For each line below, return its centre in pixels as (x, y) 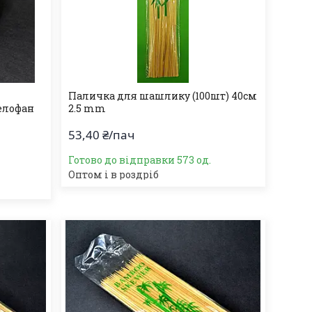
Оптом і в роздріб (113, 174)
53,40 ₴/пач (101, 135)
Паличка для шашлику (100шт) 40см (162, 96)
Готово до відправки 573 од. (139, 160)
